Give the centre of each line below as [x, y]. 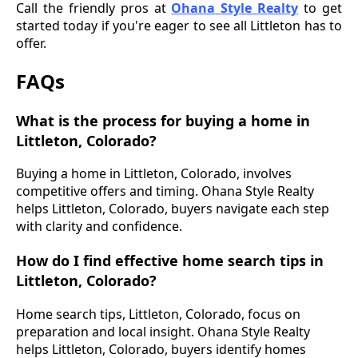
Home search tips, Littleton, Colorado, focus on [158, 314]
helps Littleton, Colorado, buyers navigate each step [173, 209]
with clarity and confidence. [99, 227]
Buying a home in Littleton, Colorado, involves [154, 174]
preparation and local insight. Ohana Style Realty [163, 331]
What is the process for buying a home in [163, 120]
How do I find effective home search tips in [170, 260]
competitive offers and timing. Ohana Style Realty [165, 191]
